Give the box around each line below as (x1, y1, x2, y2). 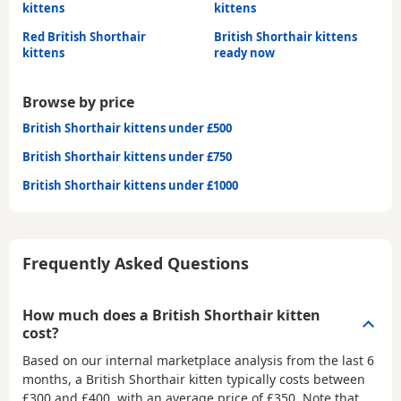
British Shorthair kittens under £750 (22, 149, 232, 166)
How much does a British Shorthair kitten (22, 305, 320, 326)
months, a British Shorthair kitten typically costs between (22, 371, 365, 388)
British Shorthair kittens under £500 (22, 120, 232, 137)
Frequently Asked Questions (22, 252, 249, 275)
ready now (214, 45, 275, 62)
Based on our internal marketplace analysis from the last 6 (22, 352, 374, 370)
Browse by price (22, 92, 134, 113)
